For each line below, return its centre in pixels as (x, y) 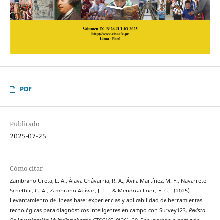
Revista (197, 210)
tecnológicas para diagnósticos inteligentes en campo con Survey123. (99, 210)
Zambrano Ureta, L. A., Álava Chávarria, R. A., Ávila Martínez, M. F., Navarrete (108, 180)
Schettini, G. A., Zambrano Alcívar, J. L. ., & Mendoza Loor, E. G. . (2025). (100, 190)
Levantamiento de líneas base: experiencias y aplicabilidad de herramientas (106, 200)
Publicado (25, 124)
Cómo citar (26, 168)
